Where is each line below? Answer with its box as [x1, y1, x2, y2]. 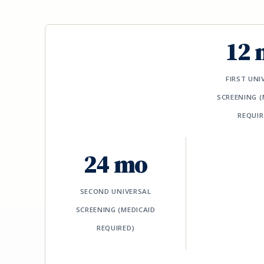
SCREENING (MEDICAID [75, 205, 156, 214]
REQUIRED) [97, 223, 135, 233]
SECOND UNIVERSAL [80, 187, 151, 196]
